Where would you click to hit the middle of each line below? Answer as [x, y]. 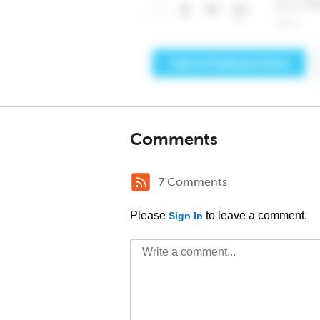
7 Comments [193, 182]
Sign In [186, 216]
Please [149, 215]
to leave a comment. [255, 215]
